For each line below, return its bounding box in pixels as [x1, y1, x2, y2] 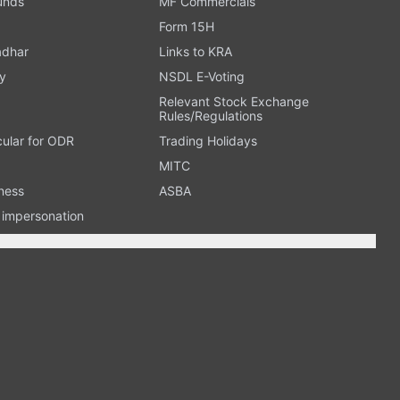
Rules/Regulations [158, 107, 262, 123]
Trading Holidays [158, 132, 257, 148]
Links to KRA [158, 43, 232, 59]
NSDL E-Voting [158, 68, 245, 84]
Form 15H [158, 18, 214, 34]
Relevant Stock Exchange [158, 93, 309, 109]
